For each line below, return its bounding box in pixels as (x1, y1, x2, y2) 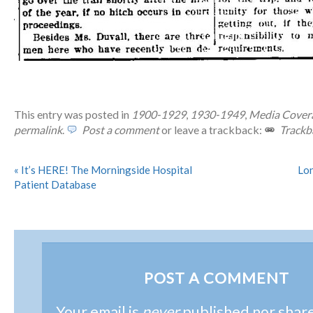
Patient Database (14, 178, 96, 191)
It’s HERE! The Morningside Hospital (19, 163, 192, 177)
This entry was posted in (14, 108, 131, 122)
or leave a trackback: (159, 123, 264, 137)
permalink (14, 123, 62, 137)
